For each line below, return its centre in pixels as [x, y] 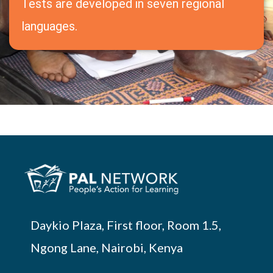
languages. [49, 26]
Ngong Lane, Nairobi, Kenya [107, 247]
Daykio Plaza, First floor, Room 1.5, [126, 225]
